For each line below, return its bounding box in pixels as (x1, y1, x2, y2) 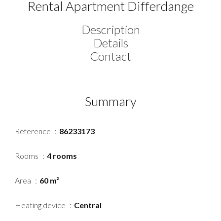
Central (74, 200, 102, 210)
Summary (84, 93, 137, 110)
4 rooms (47, 151, 77, 161)
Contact (90, 49, 131, 64)
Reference (15, 126, 52, 136)
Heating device (15, 200, 67, 210)
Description (81, 22, 140, 37)
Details (93, 36, 128, 50)
